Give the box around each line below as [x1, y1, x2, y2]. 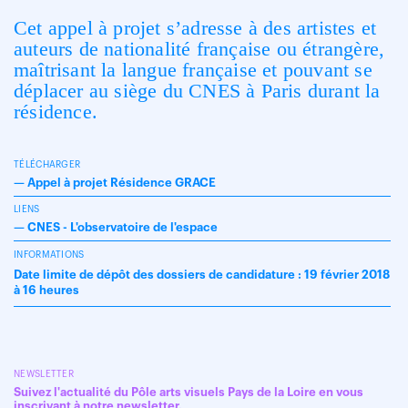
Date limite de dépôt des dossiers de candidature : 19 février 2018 [14, 269, 390, 280]
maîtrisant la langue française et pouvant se [14, 58, 372, 81]
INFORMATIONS [14, 250, 85, 260]
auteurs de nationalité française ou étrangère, [14, 37, 385, 60]
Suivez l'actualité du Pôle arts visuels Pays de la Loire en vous [14, 386, 363, 398]
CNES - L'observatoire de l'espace [27, 221, 218, 233]
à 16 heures [14, 284, 79, 296]
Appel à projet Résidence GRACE [27, 177, 216, 189]
